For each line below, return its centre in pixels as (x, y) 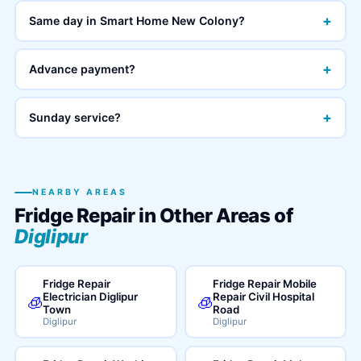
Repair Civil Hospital (263, 296)
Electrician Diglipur (91, 296)
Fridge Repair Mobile (265, 283)
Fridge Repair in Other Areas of (154, 216)
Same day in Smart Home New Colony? (137, 21)
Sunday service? (75, 117)
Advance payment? (83, 69)
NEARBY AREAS (79, 192)
